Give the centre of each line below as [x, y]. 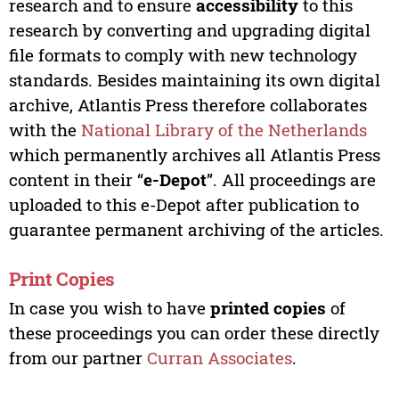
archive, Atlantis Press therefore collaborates [187, 104]
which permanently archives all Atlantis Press [194, 154]
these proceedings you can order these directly [194, 332]
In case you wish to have [109, 307]
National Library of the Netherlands [224, 129]
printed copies [268, 307]
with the [45, 129]
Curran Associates [219, 357]
